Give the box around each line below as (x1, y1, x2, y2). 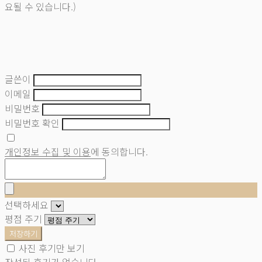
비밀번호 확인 (5, 115, 60, 130)
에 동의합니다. (91, 144, 148, 158)
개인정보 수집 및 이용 (5, 144, 91, 158)
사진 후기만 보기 (19, 240, 85, 255)
